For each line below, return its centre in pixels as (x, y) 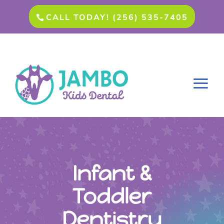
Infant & (112, 173)
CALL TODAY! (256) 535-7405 (117, 17)
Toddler (112, 196)
